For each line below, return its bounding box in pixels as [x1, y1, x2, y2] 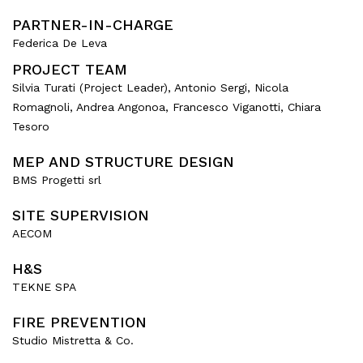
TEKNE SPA [12, 280, 76, 293]
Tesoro [12, 120, 49, 133]
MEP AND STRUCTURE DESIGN [12, 153, 234, 170]
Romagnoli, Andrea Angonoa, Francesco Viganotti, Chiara [12, 100, 321, 113]
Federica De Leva [12, 36, 107, 49]
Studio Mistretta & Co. [12, 334, 134, 347]
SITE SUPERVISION [12, 207, 149, 224]
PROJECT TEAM [12, 61, 127, 78]
